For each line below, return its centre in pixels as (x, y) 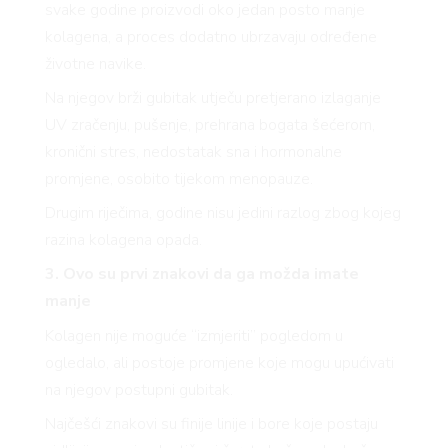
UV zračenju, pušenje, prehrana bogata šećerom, (209, 125)
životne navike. (95, 63)
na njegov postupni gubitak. (138, 389)
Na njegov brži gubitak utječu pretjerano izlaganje (212, 98)
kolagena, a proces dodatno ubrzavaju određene (210, 36)
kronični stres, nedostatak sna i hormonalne (193, 152)
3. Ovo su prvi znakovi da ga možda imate (201, 274)
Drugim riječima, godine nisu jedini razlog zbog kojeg (222, 213)
